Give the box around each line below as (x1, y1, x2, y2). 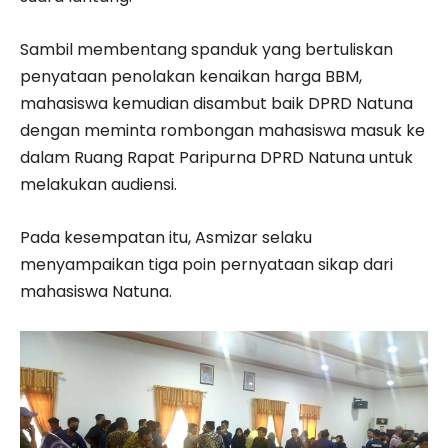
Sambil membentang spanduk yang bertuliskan (20, 37, 393, 61)
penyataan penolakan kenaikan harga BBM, (20, 64, 362, 88)
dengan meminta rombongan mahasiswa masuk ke (20, 118, 425, 142)
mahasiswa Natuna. (20, 279, 172, 303)
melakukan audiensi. (20, 172, 177, 196)
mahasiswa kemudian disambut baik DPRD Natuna (20, 91, 413, 115)
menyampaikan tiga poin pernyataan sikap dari (20, 252, 393, 276)
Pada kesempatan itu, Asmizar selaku (20, 225, 312, 249)
